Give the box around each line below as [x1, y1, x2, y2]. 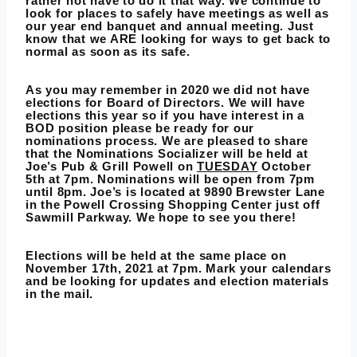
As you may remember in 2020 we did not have [25, 83, 310, 97]
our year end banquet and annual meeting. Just [25, 19, 314, 33]
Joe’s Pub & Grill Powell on [25, 159, 197, 174]
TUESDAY [197, 159, 258, 174]
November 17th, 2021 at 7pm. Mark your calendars [25, 261, 331, 276]
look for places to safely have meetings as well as [25, 6, 329, 21]
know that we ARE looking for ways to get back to [25, 32, 331, 46]
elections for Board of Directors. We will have [25, 96, 305, 110]
